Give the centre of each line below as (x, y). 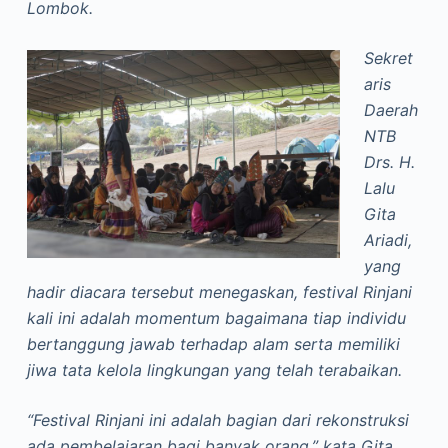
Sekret (388, 58)
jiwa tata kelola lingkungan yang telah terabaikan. (214, 370)
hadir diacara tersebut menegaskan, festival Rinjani (219, 292)
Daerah (390, 110)
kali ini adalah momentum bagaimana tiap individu (216, 318)
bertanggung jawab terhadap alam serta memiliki (213, 344)
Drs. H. (389, 162)
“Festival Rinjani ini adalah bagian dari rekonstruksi (217, 420)
